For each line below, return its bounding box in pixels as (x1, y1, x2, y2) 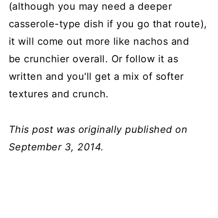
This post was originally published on (8, 123, 188, 135)
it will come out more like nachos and (8, 35, 189, 47)
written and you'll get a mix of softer (8, 70, 184, 82)
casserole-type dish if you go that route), (8, 18, 207, 30)
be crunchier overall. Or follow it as (8, 53, 179, 65)
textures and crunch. (8, 88, 109, 100)
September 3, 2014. (8, 141, 104, 153)
